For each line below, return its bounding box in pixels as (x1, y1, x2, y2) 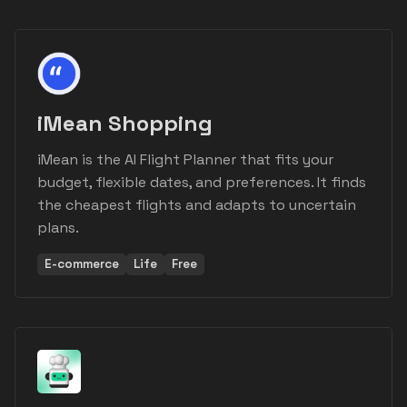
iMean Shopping (37, 109, 213, 138)
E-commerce (45, 256, 119, 273)
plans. (37, 218, 79, 238)
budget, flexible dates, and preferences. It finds (37, 173, 366, 193)
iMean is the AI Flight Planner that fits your (37, 150, 333, 170)
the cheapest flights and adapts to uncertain (37, 195, 356, 215)
